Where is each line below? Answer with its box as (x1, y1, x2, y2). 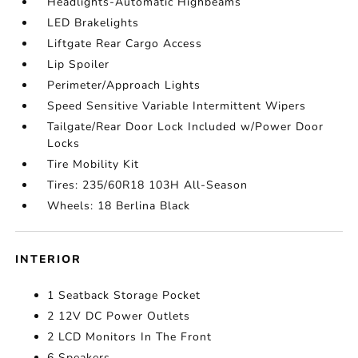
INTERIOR (15, 252, 82, 267)
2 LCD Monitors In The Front (47, 329, 213, 344)
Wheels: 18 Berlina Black (47, 198, 191, 213)
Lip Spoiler (47, 57, 110, 72)
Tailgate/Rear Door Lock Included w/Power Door (47, 119, 324, 134)
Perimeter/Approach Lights (47, 78, 201, 93)
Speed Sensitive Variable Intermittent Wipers (47, 98, 307, 113)
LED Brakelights (47, 15, 140, 30)
